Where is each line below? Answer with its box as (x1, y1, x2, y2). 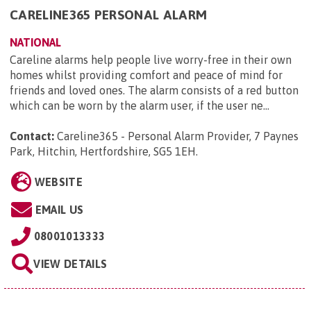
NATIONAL (10, 35, 61, 49)
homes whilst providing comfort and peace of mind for (10, 68, 283, 81)
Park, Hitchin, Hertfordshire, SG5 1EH (10, 144, 196, 158)
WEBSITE (34, 175, 83, 188)
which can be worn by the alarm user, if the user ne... (10, 99, 269, 112)
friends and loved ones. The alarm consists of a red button (10, 83, 299, 96)
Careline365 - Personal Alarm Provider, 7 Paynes (57, 129, 299, 142)
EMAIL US (35, 203, 84, 216)
